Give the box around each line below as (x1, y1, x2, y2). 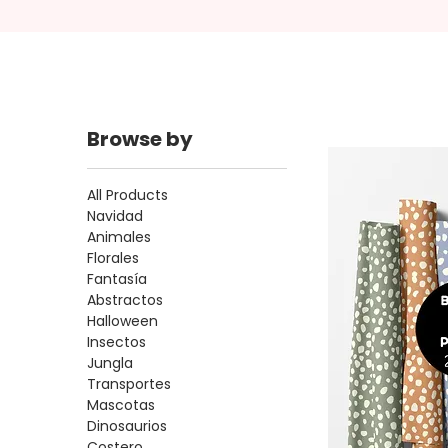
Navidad (87, 206, 144, 227)
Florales (87, 248, 140, 269)
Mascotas (87, 395, 156, 416)
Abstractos (87, 290, 164, 311)
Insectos (87, 332, 147, 353)
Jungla (87, 353, 134, 374)
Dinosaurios (87, 416, 168, 437)
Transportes (87, 374, 172, 395)
